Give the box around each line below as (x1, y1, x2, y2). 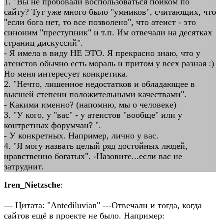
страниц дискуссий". (4, 38, 83, 48)
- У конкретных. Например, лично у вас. (4, 131, 159, 140)
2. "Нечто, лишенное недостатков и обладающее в (4, 79, 195, 89)
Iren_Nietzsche (4, 180, 60, 190)
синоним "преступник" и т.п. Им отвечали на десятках (4, 27, 212, 37)
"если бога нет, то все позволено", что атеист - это (4, 17, 196, 27)
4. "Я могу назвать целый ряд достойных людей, (4, 141, 188, 151)
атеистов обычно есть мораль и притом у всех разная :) (4, 58, 214, 68)
